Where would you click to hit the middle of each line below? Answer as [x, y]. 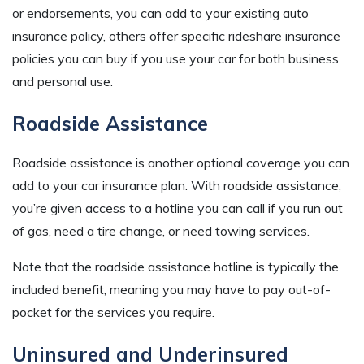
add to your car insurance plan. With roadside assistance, [177, 185]
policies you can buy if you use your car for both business [175, 58]
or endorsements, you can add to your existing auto [160, 13]
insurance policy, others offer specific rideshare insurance [176, 35]
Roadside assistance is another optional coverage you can [181, 162]
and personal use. [63, 81]
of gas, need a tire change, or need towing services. [161, 230]
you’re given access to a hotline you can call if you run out [178, 208]
